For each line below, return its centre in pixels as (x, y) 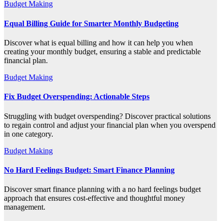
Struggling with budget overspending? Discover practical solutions (107, 116)
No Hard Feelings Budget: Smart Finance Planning (89, 170)
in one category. (29, 134)
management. (25, 207)
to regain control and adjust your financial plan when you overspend (110, 125)
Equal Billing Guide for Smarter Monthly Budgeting (91, 23)
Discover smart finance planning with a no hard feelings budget (102, 189)
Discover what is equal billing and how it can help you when (98, 43)
